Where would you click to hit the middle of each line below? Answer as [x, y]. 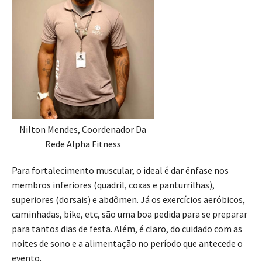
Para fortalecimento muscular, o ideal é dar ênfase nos [120, 170]
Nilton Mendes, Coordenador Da [83, 129]
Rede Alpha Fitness [83, 144]
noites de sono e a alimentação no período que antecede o [127, 243]
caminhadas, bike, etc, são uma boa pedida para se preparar [130, 214]
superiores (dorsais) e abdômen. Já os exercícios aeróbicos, [128, 199]
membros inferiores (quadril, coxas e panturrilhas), [113, 185]
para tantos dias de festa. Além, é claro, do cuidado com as [127, 228]
